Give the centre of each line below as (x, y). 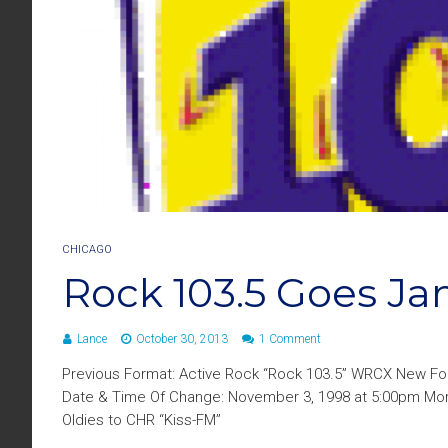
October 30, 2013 (182, 339)
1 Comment (290, 339)
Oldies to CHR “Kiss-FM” (141, 420)
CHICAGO (87, 250)
